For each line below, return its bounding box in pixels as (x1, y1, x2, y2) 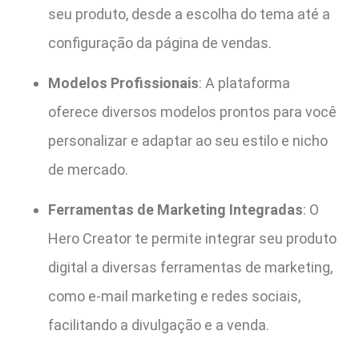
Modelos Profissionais (48, 74, 199, 91)
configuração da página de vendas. (48, 34, 272, 51)
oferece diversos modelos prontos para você (48, 103, 337, 120)
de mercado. (48, 160, 128, 178)
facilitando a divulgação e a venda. (48, 317, 269, 334)
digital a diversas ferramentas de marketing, (48, 259, 333, 276)
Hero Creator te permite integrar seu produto (48, 230, 337, 248)
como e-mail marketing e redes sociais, (48, 288, 301, 305)
